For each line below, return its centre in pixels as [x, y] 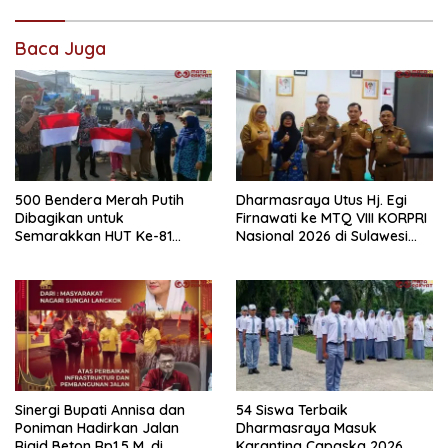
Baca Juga [60, 49]
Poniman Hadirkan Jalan [97, 427]
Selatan [261, 253]
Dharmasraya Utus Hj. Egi [321, 199]
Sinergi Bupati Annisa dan [100, 409]
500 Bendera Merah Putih [99, 199]
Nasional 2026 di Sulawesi [322, 235]
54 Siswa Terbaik [292, 409]
